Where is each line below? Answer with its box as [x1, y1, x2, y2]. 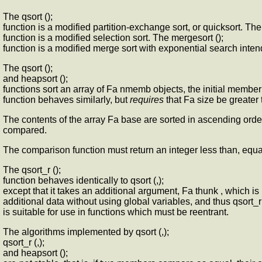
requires [130, 95, 164, 105]
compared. [3, 125, 47, 136]
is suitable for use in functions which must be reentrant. [3, 207, 229, 218]
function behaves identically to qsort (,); [3, 175, 164, 186]
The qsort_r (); [3, 165, 61, 175]
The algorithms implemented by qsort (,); [3, 227, 169, 237]
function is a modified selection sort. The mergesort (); [3, 33, 223, 43]
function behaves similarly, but [3, 95, 130, 105]
